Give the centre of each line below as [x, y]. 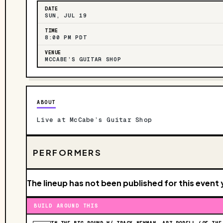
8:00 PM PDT [66, 37]
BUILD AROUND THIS [66, 206]
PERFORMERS [67, 152]
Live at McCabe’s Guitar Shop [94, 120]
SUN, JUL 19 [66, 15]
